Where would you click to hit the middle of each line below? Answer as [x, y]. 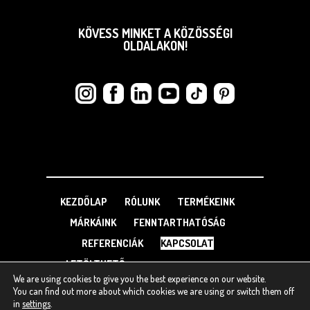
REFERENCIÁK [112, 243]
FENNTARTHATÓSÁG [179, 222]
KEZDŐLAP [84, 201]
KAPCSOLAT [187, 243]
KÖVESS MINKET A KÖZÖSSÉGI [155, 34]
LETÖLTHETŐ [95, 264]
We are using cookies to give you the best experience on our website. [140, 279]
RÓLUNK [142, 201]
